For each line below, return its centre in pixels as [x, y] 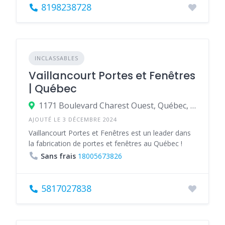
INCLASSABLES [57, 58]
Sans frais [58, 156]
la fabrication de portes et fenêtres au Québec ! [105, 143]
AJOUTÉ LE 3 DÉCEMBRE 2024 [73, 119]
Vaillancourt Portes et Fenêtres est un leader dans [110, 133]
